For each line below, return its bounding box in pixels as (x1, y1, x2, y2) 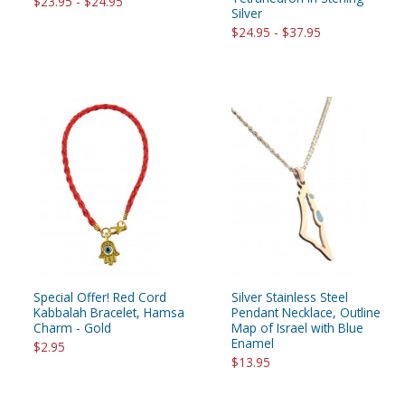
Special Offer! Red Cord (33, 287, 166, 306)
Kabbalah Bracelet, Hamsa (33, 303, 184, 321)
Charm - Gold (33, 318, 111, 336)
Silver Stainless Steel (231, 287, 348, 306)
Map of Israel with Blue (231, 318, 363, 336)
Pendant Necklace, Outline (231, 303, 381, 321)
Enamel (231, 334, 274, 352)
